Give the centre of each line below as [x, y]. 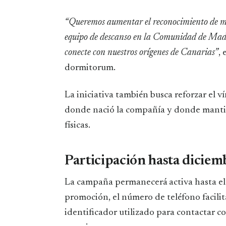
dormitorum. [90, 68]
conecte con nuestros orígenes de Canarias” [142, 52]
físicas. [77, 125]
